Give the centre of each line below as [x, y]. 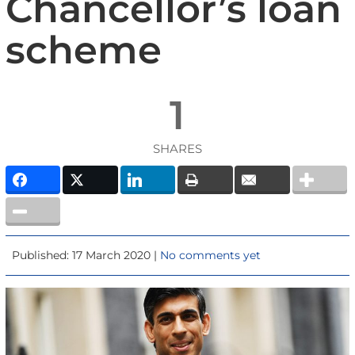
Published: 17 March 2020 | [86, 255]
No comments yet [211, 255]
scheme [83, 50]
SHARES [177, 148]
